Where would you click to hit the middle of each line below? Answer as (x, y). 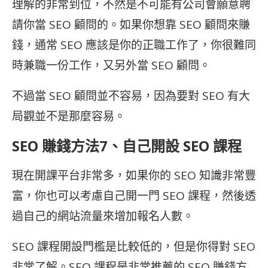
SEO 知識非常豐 (215, 175)
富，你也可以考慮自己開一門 (87, 196)
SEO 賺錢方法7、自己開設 (98, 146)
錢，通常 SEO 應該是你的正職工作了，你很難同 (134, 45)
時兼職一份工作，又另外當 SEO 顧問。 (111, 65)
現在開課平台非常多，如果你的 (93, 175)
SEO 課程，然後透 (209, 196)
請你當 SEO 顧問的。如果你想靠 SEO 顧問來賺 (131, 25)
